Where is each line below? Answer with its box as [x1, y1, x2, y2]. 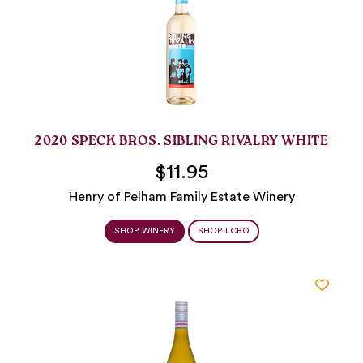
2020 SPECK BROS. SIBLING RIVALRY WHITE [34, 133, 329, 153]
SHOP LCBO [197, 227, 250, 236]
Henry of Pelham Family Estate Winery [68, 190, 295, 204]
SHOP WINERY [113, 227, 175, 236]
